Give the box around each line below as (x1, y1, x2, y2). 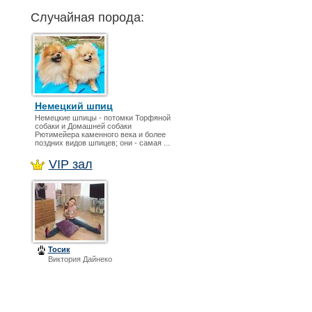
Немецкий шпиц (34, 100, 113, 111)
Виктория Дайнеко (47, 255, 112, 263)
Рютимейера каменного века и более (34, 130, 166, 139)
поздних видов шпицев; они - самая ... (34, 139, 170, 147)
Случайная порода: (30, 10, 144, 24)
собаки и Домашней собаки (34, 122, 132, 130)
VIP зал (48, 157, 93, 171)
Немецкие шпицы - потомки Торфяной (34, 114, 171, 122)
